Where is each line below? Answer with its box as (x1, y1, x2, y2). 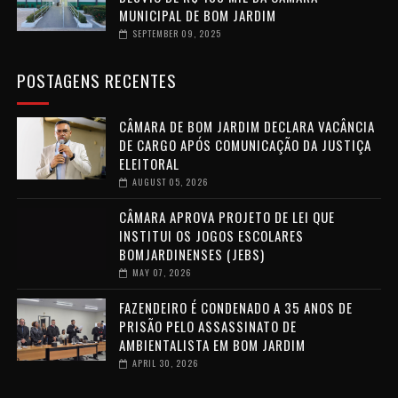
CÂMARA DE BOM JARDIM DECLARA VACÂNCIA (118, 116, 375, 137)
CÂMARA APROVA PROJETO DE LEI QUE (118, 207, 335, 227)
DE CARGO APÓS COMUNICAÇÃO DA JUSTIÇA (118, 135, 371, 155)
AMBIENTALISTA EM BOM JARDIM (118, 335, 306, 355)
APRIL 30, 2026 (131, 356, 198, 370)
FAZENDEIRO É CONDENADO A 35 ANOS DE (118, 298, 353, 318)
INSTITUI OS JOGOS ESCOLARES (118, 226, 304, 246)
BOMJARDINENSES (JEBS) (118, 244, 265, 265)
